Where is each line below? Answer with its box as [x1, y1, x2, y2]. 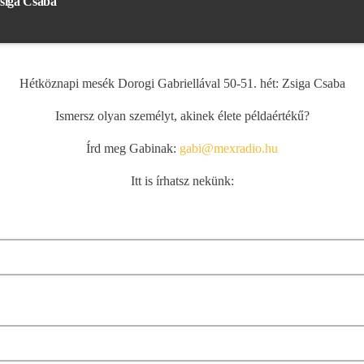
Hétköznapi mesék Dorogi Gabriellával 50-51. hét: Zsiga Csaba [19, 76, 345, 91]
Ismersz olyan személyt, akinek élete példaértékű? [54, 109, 310, 123]
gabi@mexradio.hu [180, 141, 278, 156]
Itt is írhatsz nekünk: [130, 174, 234, 188]
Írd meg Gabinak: [86, 141, 180, 156]
